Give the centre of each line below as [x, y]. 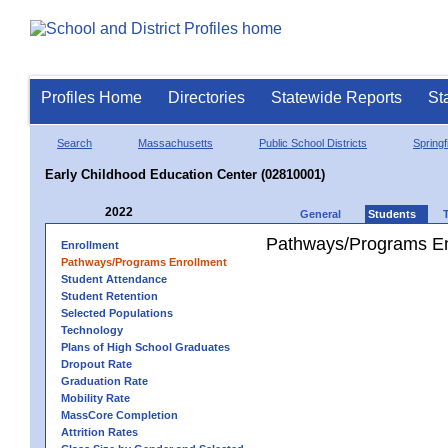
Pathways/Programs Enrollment [144, 261]
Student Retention [109, 295]
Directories [206, 97]
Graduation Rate [104, 380]
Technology [92, 329]
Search [74, 142]
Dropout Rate [96, 363]
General [320, 213]
